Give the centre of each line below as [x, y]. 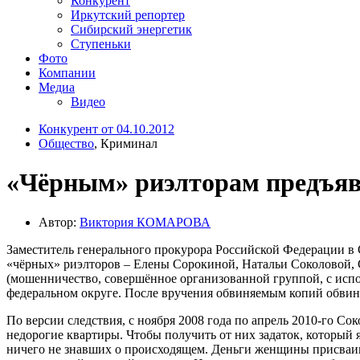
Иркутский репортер [128, 14]
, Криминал [126, 143]
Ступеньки [101, 43]
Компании [67, 72]
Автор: [59, 222]
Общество [66, 143]
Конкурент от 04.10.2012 [106, 129]
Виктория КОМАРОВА [145, 222]
